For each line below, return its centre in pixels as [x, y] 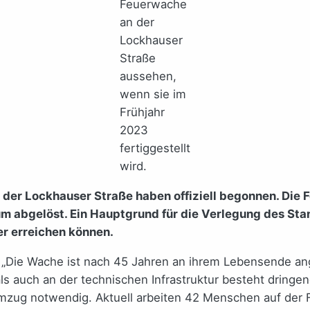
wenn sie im [153, 94]
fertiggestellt [155, 148]
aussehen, [148, 76]
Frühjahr [142, 112]
